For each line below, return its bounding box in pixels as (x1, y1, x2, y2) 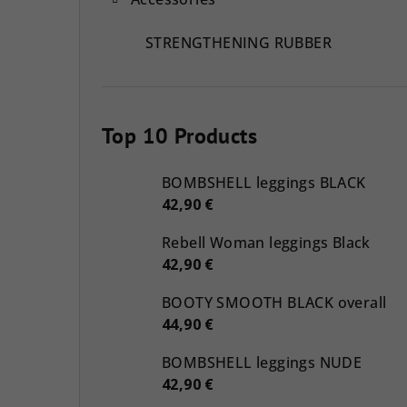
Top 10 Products (102, 121, 257, 150)
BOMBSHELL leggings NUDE (162, 352, 362, 372)
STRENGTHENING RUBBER (145, 32, 332, 53)
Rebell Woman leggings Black (162, 232, 371, 253)
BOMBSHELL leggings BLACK (162, 172, 366, 193)
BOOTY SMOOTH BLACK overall (162, 292, 387, 313)
